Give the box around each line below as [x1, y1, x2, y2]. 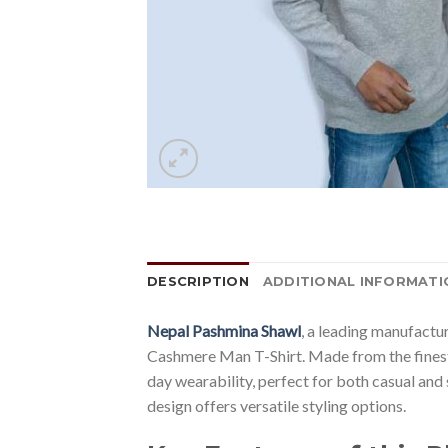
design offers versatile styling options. [147, 395, 406, 415]
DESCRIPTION [147, 273, 249, 289]
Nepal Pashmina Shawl [147, 320, 301, 340]
